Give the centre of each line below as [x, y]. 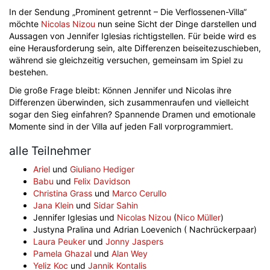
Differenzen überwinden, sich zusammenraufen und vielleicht [129, 102]
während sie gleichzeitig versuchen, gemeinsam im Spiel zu [126, 60]
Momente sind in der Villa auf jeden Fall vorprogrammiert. [121, 126]
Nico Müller [199, 217]
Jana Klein [53, 205]
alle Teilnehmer [50, 151]
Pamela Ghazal [62, 253]
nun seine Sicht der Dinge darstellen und [176, 24]
